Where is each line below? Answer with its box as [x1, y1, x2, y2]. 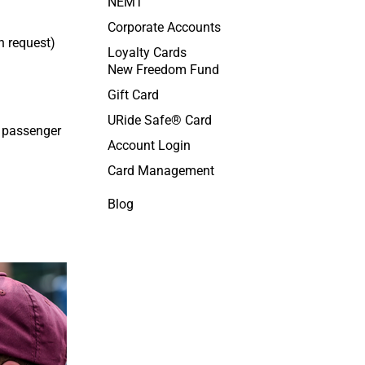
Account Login [107, 138, 191, 153]
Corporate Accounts [107, 20, 221, 35]
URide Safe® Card [107, 112, 212, 128]
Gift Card [107, 87, 159, 103]
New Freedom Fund [107, 62, 219, 77]
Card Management [107, 163, 214, 178]
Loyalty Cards [107, 45, 187, 60]
